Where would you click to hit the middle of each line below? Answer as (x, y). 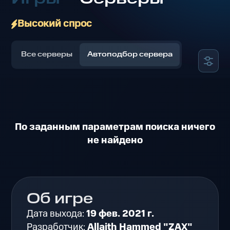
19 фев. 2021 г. (120, 214)
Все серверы (47, 55)
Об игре (60, 199)
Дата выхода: (57, 214)
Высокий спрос (54, 24)
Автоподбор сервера (130, 55)
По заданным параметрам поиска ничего (115, 127)
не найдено (115, 140)
